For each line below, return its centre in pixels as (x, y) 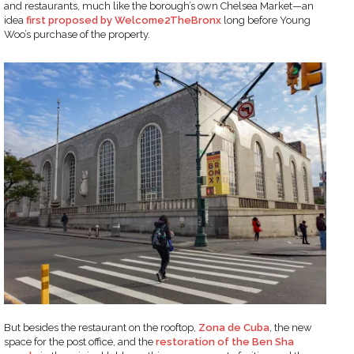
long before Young (266, 20)
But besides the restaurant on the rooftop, (101, 328)
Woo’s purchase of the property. (77, 34)
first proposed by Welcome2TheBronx (124, 20)
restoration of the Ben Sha (225, 342)
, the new (291, 328)
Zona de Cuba (234, 328)
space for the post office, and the (80, 342)
